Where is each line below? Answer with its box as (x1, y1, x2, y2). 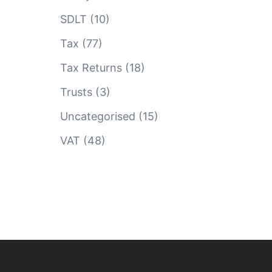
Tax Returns (59, 61, 122, 74)
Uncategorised (59, 110, 135, 123)
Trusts (59, 86, 92, 98)
